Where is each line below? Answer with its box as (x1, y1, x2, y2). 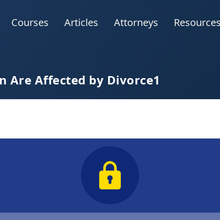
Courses (11, 16, 49, 29)
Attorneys (113, 16, 158, 29)
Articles (64, 16, 98, 29)
